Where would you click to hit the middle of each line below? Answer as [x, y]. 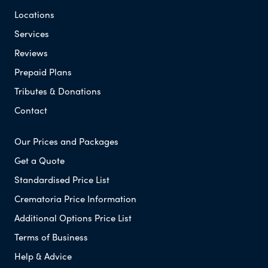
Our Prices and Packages [66, 141]
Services [32, 33]
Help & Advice [43, 256]
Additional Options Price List [73, 217]
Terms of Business [51, 237]
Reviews [31, 52]
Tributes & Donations [58, 91]
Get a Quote [39, 160]
